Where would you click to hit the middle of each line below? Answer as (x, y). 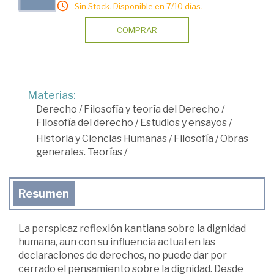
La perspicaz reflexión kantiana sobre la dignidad (132, 229)
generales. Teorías (79, 152)
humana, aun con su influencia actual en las (117, 242)
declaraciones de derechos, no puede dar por (123, 256)
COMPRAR (137, 30)
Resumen (44, 194)
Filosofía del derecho (85, 123)
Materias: (52, 95)
